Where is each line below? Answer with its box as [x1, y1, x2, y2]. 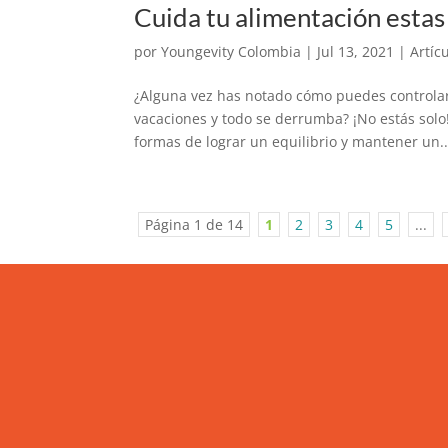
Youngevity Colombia [161, 42, 302, 62]
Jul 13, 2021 [317, 42, 395, 62]
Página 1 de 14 [145, 215, 244, 235]
